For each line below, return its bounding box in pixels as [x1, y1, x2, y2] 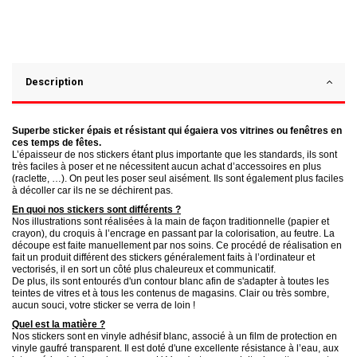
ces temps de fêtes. [12, 136, 101, 148]
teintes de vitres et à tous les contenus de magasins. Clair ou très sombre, [12, 287, 329, 299]
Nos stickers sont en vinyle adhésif [12, 330, 163, 342]
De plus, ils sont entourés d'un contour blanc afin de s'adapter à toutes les [12, 275, 329, 287]
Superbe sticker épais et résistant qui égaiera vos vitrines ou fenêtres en [12, 124, 342, 136]
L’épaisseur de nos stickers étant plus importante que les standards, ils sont [12, 148, 337, 160]
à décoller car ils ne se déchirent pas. [12, 184, 173, 196]
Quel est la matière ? [12, 318, 105, 330]
